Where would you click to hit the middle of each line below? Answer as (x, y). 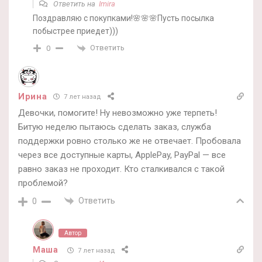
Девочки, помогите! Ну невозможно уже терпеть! (118, 113)
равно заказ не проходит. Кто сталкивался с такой (121, 169)
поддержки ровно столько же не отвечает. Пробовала (130, 141)
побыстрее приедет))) (75, 31)
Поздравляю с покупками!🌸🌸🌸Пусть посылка (123, 18)
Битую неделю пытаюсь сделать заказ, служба (115, 127)
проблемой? (43, 183)
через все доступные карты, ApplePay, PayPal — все (122, 155)
